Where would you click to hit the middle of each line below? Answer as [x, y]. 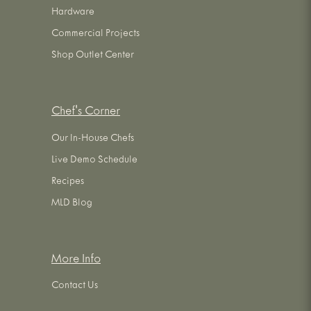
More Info [76, 261]
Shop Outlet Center [93, 56]
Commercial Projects [95, 34]
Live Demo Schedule [94, 161]
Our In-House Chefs [93, 139]
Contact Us [75, 287]
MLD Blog [72, 204]
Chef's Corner [86, 113]
